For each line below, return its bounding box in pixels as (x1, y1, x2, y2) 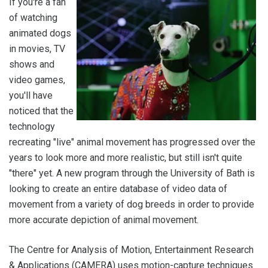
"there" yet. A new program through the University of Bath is (9, 167, 255, 179)
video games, (9, 74, 65, 86)
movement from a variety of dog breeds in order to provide (9, 199, 254, 210)
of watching (9, 12, 57, 23)
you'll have (9, 90, 53, 101)
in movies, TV (9, 43, 65, 54)
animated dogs (9, 28, 71, 39)
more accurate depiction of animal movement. (9, 214, 199, 226)
